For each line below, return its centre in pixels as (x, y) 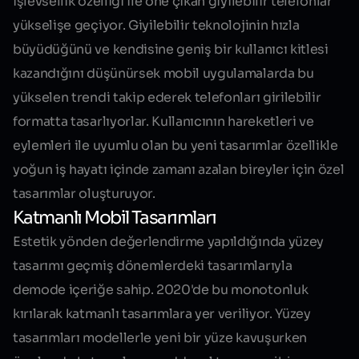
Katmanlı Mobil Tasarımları (114, 218)
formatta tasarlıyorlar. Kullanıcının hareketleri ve (163, 122)
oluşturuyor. (117, 194)
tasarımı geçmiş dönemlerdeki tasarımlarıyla (153, 266)
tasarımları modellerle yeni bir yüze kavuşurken (160, 338)
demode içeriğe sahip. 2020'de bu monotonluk (161, 290)
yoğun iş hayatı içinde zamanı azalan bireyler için (165, 170)
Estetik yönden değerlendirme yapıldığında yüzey (168, 242)
